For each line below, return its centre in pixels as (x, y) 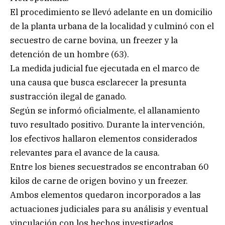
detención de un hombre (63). (70, 54)
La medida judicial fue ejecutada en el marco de (105, 69)
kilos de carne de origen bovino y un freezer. (99, 181)
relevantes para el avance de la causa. (85, 153)
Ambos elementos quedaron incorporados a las (105, 195)
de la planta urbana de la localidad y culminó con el (112, 26)
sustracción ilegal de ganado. (68, 97)
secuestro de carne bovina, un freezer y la (94, 40)
